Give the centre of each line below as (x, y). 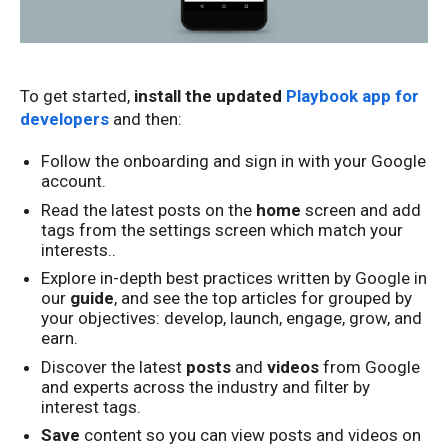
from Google (370, 366)
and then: (147, 119)
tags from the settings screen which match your (222, 229)
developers (64, 119)
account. (74, 181)
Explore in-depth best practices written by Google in (234, 278)
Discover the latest (114, 366)
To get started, (77, 96)
